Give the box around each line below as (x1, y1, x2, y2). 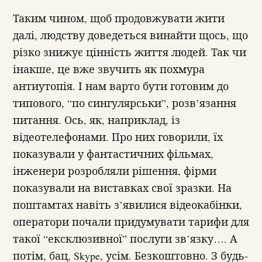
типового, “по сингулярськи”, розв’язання (13, 96, 236, 111)
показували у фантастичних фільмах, (13, 147, 213, 161)
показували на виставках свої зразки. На (13, 181, 232, 195)
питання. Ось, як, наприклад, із (13, 113, 180, 127)
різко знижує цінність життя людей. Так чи (13, 45, 246, 60)
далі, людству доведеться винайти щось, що (13, 28, 248, 43)
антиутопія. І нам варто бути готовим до (13, 79, 229, 94)
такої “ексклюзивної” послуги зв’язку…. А (13, 232, 237, 246)
